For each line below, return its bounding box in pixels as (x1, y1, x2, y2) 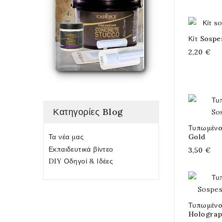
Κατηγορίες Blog (53, 106, 123, 118)
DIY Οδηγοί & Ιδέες (49, 157, 113, 166)
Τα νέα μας (49, 132, 84, 142)
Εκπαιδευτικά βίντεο (49, 145, 113, 154)
